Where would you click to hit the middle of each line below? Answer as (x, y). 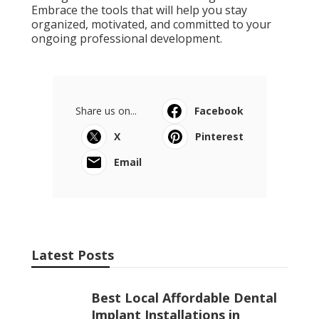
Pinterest (219, 136)
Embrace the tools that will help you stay (139, 10)
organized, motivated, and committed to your (151, 24)
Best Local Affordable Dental (184, 297)
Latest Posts (73, 255)
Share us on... (106, 110)
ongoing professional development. (127, 38)
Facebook (219, 110)
